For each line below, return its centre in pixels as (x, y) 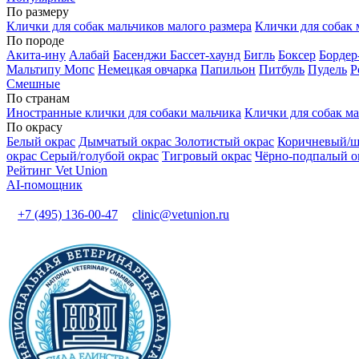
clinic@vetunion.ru (181, 214)
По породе (35, 40)
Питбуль (282, 69)
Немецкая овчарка (147, 69)
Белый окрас (41, 141)
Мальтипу (35, 69)
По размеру (38, 11)
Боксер (297, 54)
